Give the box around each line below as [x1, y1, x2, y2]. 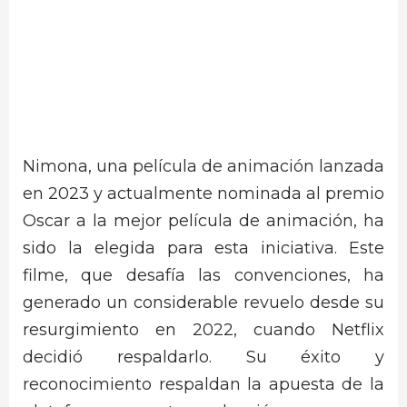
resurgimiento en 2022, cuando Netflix [23, 319, 384, 340]
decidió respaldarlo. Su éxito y [23, 346, 384, 367]
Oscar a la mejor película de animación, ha [23, 210, 384, 231]
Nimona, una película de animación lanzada [23, 155, 384, 176]
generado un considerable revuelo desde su [23, 292, 384, 313]
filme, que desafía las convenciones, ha [23, 264, 384, 285]
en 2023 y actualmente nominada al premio [23, 183, 384, 203]
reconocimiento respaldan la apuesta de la [23, 373, 384, 394]
